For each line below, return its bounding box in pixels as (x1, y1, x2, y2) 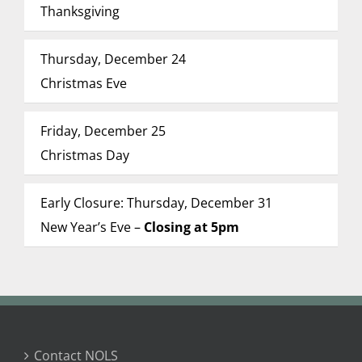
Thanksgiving (40, 2, 120, 20)
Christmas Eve (40, 74, 127, 92)
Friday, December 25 (40, 122, 166, 140)
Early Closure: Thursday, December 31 (40, 194, 272, 212)
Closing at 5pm (143, 218, 239, 236)
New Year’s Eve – (40, 218, 144, 236)
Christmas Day (40, 146, 129, 164)
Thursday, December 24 (40, 50, 186, 68)
